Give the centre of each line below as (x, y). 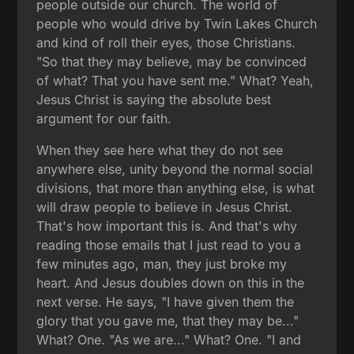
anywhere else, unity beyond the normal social (175, 169)
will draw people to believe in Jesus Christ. (165, 207)
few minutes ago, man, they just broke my (162, 264)
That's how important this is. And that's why (167, 226)
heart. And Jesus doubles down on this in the (171, 282)
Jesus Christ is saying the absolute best (154, 99)
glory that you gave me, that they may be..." (168, 320)
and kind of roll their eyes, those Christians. (166, 42)
